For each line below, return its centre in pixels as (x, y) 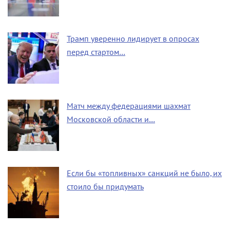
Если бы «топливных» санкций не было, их (144, 173)
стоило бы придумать (105, 186)
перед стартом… (96, 52)
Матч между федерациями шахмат (129, 106)
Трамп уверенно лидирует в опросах (133, 39)
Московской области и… (111, 119)
